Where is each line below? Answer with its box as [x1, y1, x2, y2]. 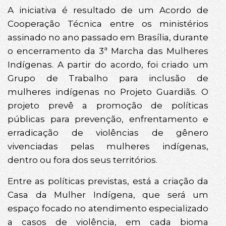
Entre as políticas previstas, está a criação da [8, 176, 208, 186]
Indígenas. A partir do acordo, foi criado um [8, 60, 208, 70]
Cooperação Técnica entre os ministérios [8, 19, 208, 29]
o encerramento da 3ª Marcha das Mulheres [8, 46, 208, 56]
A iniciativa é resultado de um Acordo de [8, 5, 208, 16]
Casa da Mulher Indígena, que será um [8, 189, 208, 200]
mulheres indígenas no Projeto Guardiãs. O [8, 87, 208, 97]
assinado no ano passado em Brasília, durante [8, 32, 208, 43]
